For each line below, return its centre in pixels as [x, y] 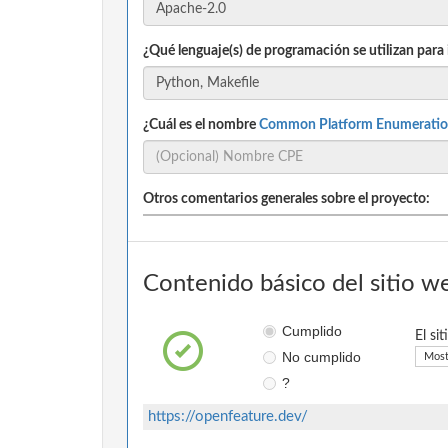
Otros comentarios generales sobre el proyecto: [286, 198]
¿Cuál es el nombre [201, 124]
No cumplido [321, 356]
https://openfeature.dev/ [228, 416]
